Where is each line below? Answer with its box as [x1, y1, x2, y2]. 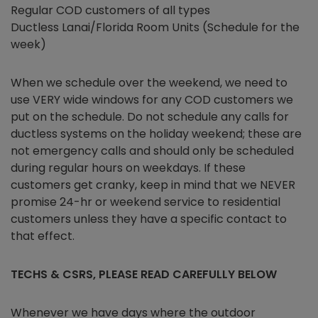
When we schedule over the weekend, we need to [11, 75, 287, 91]
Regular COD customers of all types [11, 2, 210, 18]
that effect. [11, 228, 75, 244]
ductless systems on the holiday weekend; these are [11, 126, 302, 142]
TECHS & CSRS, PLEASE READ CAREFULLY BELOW [11, 266, 277, 283]
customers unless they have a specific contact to [11, 211, 287, 227]
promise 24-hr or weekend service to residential [11, 194, 280, 210]
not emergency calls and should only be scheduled [11, 143, 294, 159]
